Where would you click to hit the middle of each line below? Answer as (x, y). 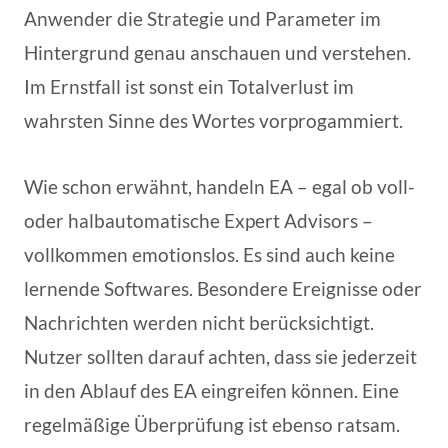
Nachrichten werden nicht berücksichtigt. (199, 322)
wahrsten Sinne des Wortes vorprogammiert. (213, 120)
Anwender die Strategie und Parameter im (202, 18)
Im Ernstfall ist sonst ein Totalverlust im (189, 86)
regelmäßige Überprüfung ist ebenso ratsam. (212, 424)
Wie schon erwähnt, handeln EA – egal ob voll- (219, 186)
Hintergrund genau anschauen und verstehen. (217, 52)
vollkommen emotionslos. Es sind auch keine (209, 254)
